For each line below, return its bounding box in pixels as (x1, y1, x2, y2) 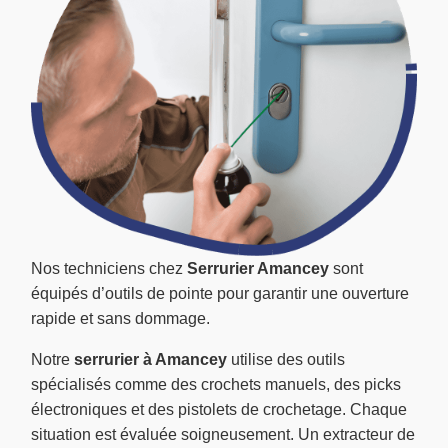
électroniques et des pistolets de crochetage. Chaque (31, 400, 407, 418)
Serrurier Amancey (187, 259, 329, 277)
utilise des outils (227, 350, 345, 368)
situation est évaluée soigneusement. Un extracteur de (31, 425, 415, 443)
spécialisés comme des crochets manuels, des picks (31, 375, 401, 393)
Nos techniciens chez (31, 259, 187, 277)
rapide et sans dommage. (31, 309, 210, 327)
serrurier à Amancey (74, 350, 227, 368)
